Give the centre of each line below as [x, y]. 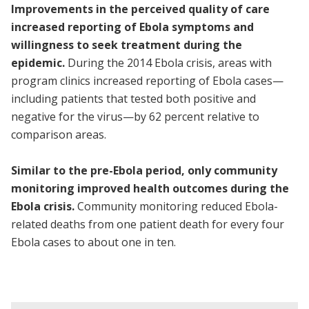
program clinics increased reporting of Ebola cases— [147, 81]
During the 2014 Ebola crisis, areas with [170, 63]
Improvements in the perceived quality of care [140, 9]
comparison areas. [61, 135]
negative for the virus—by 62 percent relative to [135, 117]
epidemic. [39, 63]
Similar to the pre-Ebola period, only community [144, 171]
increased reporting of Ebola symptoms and [132, 27]
